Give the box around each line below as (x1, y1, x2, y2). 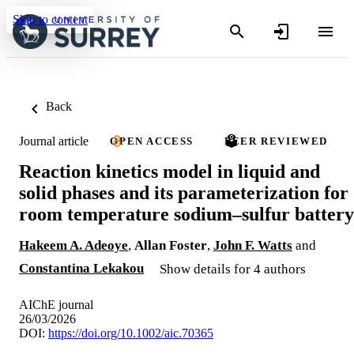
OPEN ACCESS (110, 135, 194, 147)
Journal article (19, 134, 88, 148)
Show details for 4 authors (160, 261, 306, 277)
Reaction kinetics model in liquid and (19, 160, 320, 182)
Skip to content (13, 13, 88, 26)
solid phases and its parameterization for (19, 182, 348, 203)
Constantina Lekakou (19, 260, 144, 276)
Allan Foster (134, 237, 207, 253)
